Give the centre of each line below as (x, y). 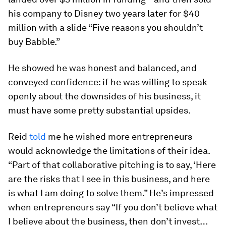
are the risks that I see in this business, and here (109, 179)
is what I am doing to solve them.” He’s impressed (111, 193)
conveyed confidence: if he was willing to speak (108, 82)
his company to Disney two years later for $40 (104, 13)
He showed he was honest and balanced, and (102, 68)
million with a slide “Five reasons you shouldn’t (105, 27)
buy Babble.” (34, 42)
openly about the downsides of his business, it (104, 96)
